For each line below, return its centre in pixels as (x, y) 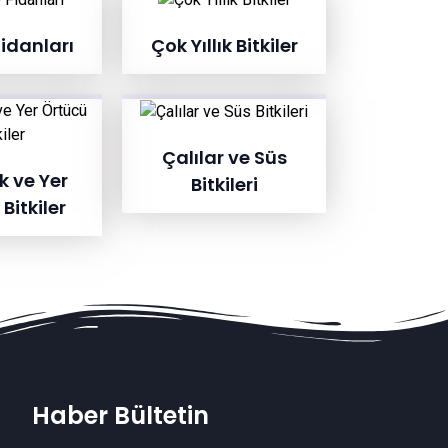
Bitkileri (224, 184)
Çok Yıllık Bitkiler (224, 46)
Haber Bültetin (120, 416)
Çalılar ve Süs (224, 157)
